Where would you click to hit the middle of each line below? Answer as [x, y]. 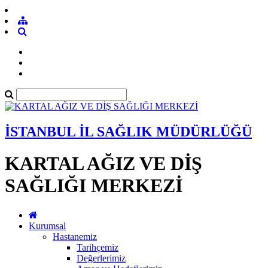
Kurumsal [47, 226]
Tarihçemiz [98, 247]
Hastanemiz [75, 236]
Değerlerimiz [101, 258]
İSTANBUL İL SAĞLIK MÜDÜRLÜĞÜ [128, 131]
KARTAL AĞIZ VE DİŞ [103, 164]
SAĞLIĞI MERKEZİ [94, 186]
